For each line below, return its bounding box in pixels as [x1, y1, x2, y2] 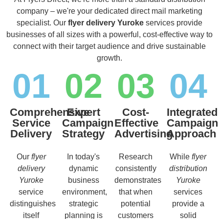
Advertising [114, 127, 173, 140]
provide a [172, 199, 204, 208]
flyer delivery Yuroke [68, 18, 144, 27]
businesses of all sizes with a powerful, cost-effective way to [6, 30, 213, 39]
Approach [167, 127, 216, 140]
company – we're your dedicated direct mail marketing [17, 6, 202, 15]
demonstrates [114, 175, 161, 184]
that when [119, 187, 153, 196]
